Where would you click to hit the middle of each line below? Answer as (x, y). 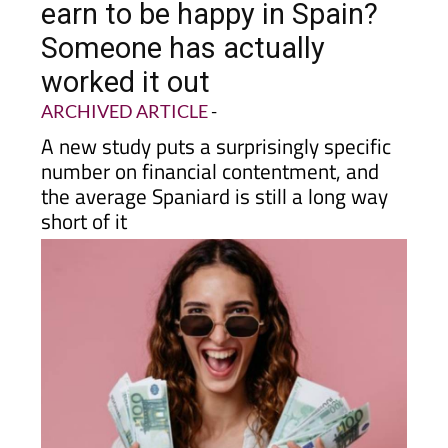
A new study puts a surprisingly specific (215, 109)
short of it (83, 184)
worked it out (125, 45)
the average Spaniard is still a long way (214, 159)
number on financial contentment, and (209, 134)
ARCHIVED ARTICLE (124, 74)
